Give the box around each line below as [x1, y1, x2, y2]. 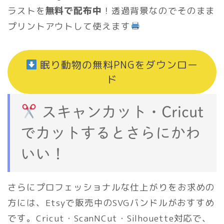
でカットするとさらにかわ [20, 125, 200, 140]
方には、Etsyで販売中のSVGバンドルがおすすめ [7, 196, 215, 209]
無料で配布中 [45, 6, 102, 15]
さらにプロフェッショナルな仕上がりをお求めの [7, 180, 215, 193]
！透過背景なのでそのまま [101, 4, 215, 17]
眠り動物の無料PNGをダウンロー [37, 57, 198, 71]
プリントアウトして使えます [7, 19, 130, 32]
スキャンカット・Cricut [37, 104, 204, 119]
